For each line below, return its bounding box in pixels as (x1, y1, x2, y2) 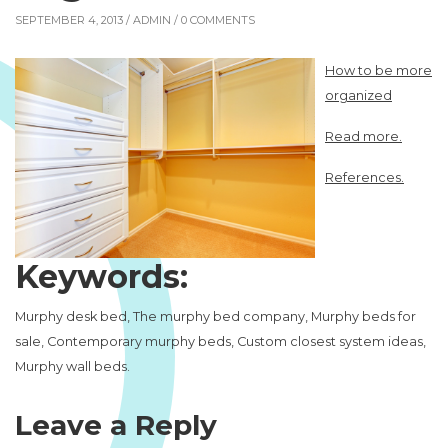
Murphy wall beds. (15, 359, 130, 374)
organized (325, 88, 392, 103)
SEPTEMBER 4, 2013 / (15, 13, 133, 27)
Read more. (325, 129, 402, 144)
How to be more (325, 63, 432, 78)
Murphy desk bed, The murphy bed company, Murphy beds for (15, 309, 416, 324)
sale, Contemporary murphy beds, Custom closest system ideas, (15, 334, 426, 349)
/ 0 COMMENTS (171, 13, 255, 27)
